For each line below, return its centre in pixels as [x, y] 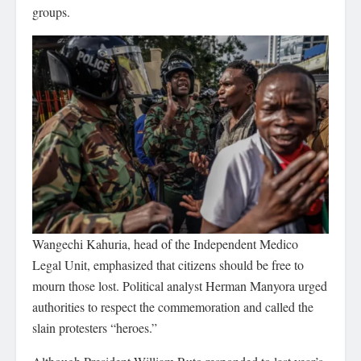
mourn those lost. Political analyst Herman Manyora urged [180, 285]
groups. [51, 11]
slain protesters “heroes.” [95, 327]
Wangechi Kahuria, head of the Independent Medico [165, 243]
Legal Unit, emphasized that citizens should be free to [168, 264]
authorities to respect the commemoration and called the [173, 306]
